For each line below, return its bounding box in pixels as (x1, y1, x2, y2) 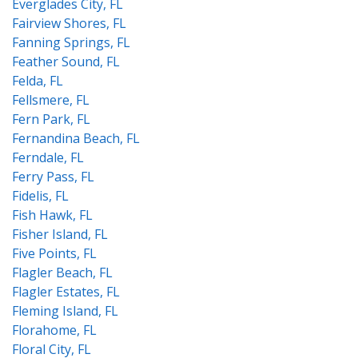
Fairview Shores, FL (12, 14, 126, 32)
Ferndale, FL (12, 149, 84, 166)
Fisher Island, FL (12, 225, 108, 243)
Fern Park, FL (12, 110, 90, 128)
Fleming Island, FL (12, 302, 118, 320)
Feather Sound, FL (12, 53, 120, 70)
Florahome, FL (12, 321, 97, 339)
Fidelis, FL (12, 187, 69, 205)
